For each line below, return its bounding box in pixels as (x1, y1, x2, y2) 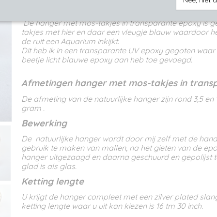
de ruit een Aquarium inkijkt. (21, 36, 119, 46)
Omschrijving (21, 7, 62, 16)
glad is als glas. (21, 161, 77, 171)
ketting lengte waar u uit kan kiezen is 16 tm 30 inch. (21, 201, 205, 211)
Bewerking (21, 117, 67, 129)
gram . (21, 103, 45, 113)
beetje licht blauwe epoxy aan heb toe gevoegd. (21, 55, 192, 64)
